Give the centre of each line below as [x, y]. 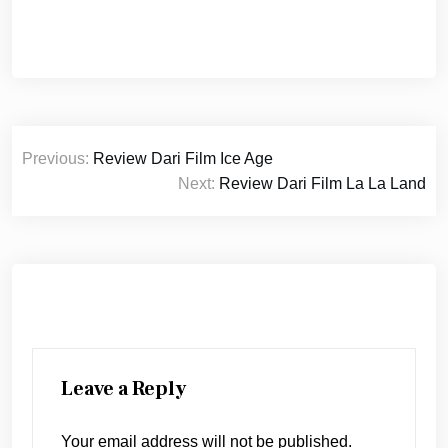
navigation [86, 178]
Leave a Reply [123, 388]
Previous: [55, 158]
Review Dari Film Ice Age [183, 158]
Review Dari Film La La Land [322, 183]
